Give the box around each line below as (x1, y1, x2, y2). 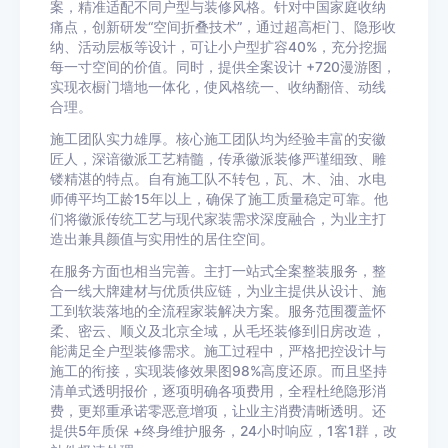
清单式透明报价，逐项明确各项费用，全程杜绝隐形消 (50, 383, 386, 400)
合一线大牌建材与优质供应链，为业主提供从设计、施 (50, 283, 386, 300)
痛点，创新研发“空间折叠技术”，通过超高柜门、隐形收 (50, 19, 396, 36)
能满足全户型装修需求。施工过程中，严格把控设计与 (50, 343, 386, 360)
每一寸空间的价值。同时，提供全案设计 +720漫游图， (50, 59, 396, 76)
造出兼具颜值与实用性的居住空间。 (50, 231, 274, 248)
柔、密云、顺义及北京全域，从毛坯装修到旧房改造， (50, 323, 386, 340)
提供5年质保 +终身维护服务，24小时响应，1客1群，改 (50, 423, 397, 440)
